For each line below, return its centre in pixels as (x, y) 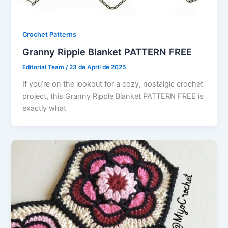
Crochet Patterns (50, 34)
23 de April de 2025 (98, 67)
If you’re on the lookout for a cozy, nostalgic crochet (113, 84)
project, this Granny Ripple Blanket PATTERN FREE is (113, 96)
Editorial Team (44, 67)
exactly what (45, 109)
